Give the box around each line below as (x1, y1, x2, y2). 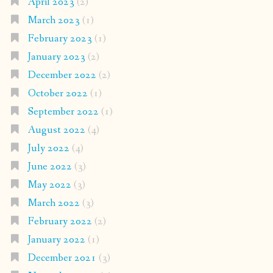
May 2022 (27, 178, 71, 193)
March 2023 (27, 13, 80, 28)
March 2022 (27, 196, 80, 211)
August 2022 (27, 123, 85, 138)
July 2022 (27, 141, 69, 156)
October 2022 (27, 87, 88, 101)
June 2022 (27, 160, 72, 174)
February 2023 (27, 32, 92, 46)
